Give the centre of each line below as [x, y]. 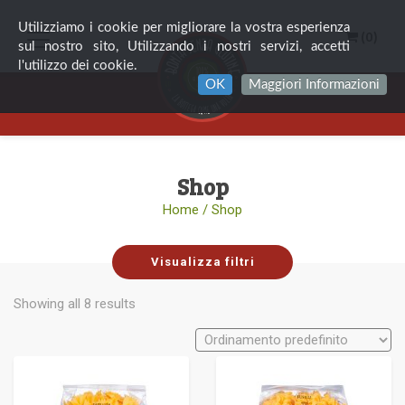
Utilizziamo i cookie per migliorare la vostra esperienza [184, 28]
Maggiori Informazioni [314, 85]
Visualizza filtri [202, 262]
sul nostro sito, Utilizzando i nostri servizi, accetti [184, 47]
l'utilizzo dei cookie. [78, 66]
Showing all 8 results [75, 304]
